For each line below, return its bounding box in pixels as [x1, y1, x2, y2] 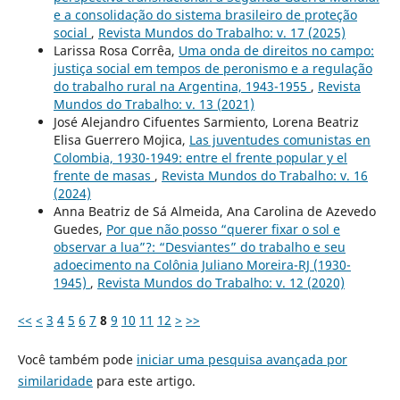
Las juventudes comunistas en [188, 130, 371, 148]
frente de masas [53, 166, 154, 184]
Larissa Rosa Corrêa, [53, 41, 179, 59]
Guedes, [53, 220, 106, 237]
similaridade [17, 371, 93, 389]
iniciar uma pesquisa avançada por [136, 350, 347, 368]
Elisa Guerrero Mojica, [53, 130, 189, 148]
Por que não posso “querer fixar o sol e [105, 220, 340, 237]
